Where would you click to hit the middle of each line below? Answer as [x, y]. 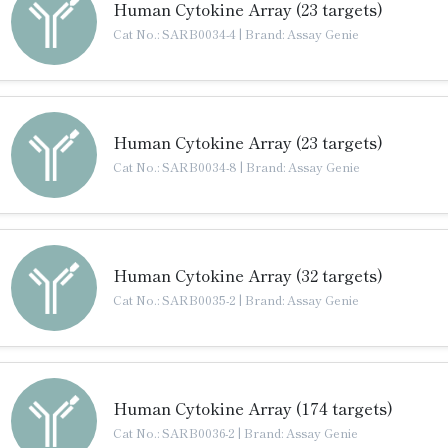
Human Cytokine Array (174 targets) [253, 408]
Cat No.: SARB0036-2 [175, 432]
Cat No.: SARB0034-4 [176, 33]
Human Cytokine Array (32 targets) [248, 275]
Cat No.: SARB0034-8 [176, 166]
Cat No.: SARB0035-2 [176, 299]
